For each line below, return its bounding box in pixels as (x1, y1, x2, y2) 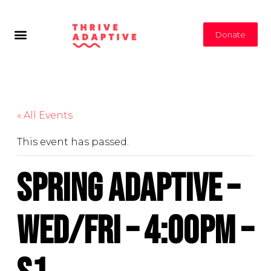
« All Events (17, 109, 73, 122)
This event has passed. (17, 136, 129, 148)
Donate (215, 29, 246, 39)
